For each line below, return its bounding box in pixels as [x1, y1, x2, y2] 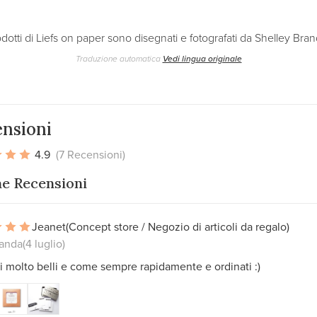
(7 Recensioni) [56, 146, 125, 162]
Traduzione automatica [75, 52, 163, 65]
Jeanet [32, 218, 66, 234]
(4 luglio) [23, 235, 65, 251]
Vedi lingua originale [162, 52, 242, 64]
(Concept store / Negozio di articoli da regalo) [66, 218, 289, 234]
